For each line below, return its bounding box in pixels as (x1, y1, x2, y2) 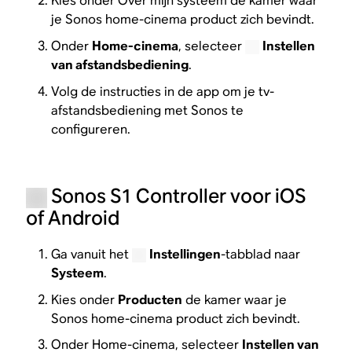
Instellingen (148, 246, 221, 263)
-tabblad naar (220, 246, 300, 263)
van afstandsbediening (51, 56, 189, 73)
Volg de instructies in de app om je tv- (51, 82, 275, 100)
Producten (118, 291, 183, 308)
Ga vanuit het (51, 246, 130, 263)
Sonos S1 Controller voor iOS (46, 184, 306, 209)
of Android (26, 206, 120, 231)
